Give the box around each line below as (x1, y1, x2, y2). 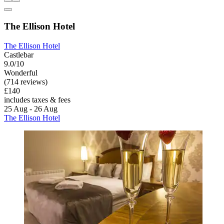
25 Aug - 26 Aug (4, 104, 57, 113)
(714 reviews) (4, 77, 47, 86)
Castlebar (4, 50, 33, 59)
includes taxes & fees (4, 95, 70, 104)
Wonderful (4, 68, 37, 77)
